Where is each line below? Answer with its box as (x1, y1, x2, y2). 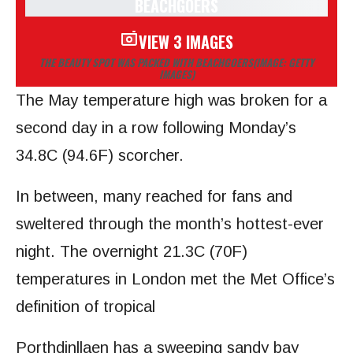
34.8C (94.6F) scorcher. (16, 147, 184, 165)
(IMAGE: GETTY (253, 54, 314, 71)
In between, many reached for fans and (16, 188, 292, 206)
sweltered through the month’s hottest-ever (16, 215, 324, 233)
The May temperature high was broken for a (16, 91, 327, 110)
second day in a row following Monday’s (16, 119, 296, 137)
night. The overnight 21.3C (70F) (16, 243, 247, 261)
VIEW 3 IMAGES (139, 30, 233, 54)
